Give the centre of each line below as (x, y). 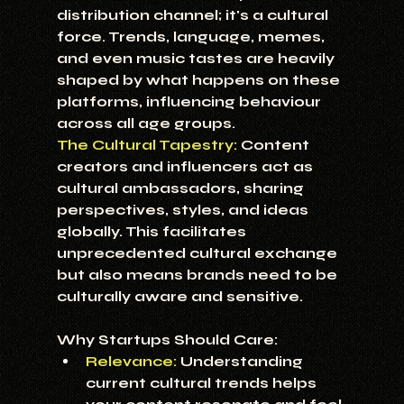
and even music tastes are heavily (197, 59)
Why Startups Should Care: (167, 340)
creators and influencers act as (186, 167)
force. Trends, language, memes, (192, 37)
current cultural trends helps (202, 383)
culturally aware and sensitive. (179, 297)
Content (275, 145)
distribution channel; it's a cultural (194, 15)
